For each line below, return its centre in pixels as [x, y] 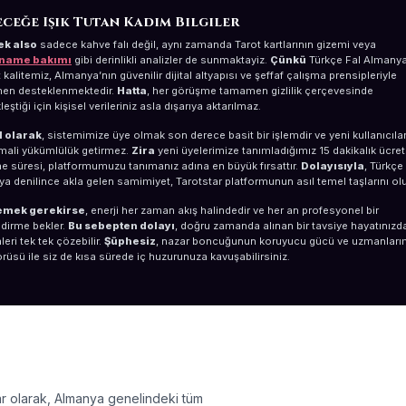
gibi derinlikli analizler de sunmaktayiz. [171, 60]
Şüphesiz [130, 241]
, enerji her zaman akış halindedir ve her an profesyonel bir [232, 210]
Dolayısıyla [333, 166]
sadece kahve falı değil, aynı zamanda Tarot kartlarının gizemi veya [207, 44]
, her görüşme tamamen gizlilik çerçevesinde [260, 91]
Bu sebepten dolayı [121, 226]
